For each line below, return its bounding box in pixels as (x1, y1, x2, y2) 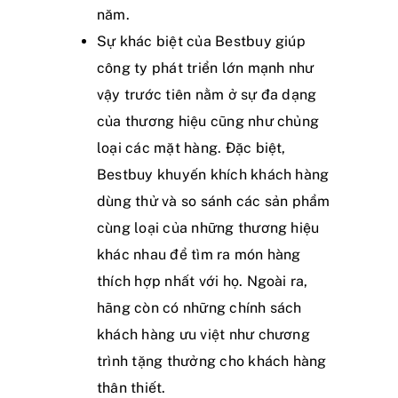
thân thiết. (97, 378, 166, 396)
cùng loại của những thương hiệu (97, 219, 320, 236)
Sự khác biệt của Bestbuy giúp (97, 32, 306, 50)
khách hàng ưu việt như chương (97, 325, 310, 343)
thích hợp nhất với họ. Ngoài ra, (97, 272, 308, 290)
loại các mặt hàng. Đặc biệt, (97, 139, 286, 156)
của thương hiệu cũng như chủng (97, 112, 320, 130)
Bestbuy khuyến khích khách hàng (97, 165, 330, 183)
